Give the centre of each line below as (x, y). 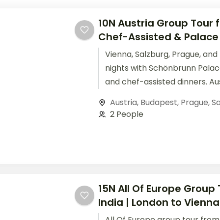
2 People (126, 114)
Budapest (159, 103)
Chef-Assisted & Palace (158, 37)
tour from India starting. (151, 96)
